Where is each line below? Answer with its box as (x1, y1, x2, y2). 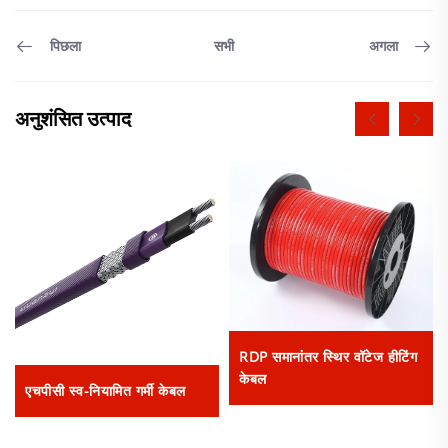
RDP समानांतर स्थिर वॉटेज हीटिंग (239, 347, 417, 367)
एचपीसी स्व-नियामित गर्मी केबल (25, 380, 186, 400)
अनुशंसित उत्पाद (15, 104, 131, 132)
